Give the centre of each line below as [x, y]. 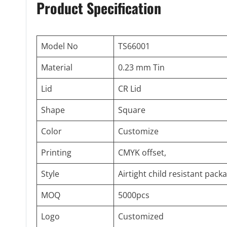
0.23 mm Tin [141, 68]
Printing [56, 153]
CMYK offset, [142, 153]
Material [57, 68]
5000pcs [134, 195]
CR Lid [130, 89]
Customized [141, 217]
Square [132, 110]
